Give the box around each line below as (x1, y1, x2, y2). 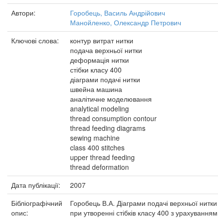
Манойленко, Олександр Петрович (70, 18, 181, 27)
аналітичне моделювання (70, 94, 152, 104)
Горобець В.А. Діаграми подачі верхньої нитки (70, 198, 217, 208)
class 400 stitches (70, 143, 125, 152)
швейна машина (70, 84, 122, 94)
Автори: (11, 8, 37, 18)
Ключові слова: (11, 36, 61, 45)
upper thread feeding (70, 152, 135, 162)
